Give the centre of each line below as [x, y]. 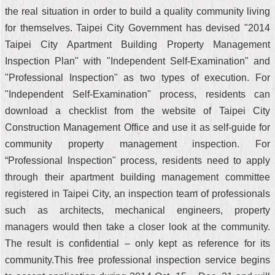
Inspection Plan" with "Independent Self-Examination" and [137, 61]
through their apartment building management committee [137, 177]
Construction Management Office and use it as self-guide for [137, 127]
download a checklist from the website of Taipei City [137, 111]
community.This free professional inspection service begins [137, 260]
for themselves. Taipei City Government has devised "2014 [137, 28]
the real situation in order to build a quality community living [137, 11]
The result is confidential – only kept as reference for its [137, 243]
